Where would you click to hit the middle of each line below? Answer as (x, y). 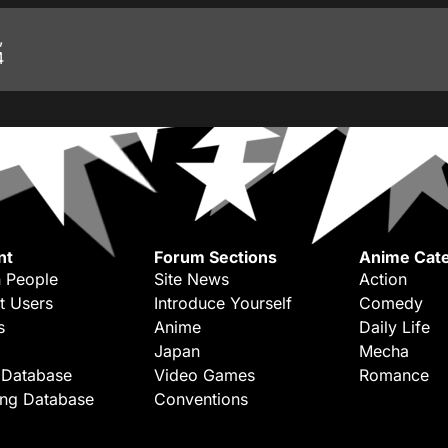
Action (383, 279)
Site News (191, 279)
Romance (394, 375)
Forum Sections (215, 257)
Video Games (204, 375)
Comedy (391, 303)
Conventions (201, 399)
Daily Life (394, 327)
